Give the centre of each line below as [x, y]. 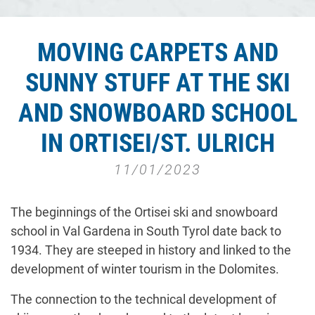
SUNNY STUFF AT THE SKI [157, 83]
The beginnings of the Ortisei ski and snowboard [144, 212]
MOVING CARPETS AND [157, 53]
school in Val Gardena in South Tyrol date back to [146, 231]
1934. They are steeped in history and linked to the [151, 250]
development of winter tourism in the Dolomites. [145, 269]
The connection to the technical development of [143, 300]
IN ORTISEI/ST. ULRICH [157, 144]
